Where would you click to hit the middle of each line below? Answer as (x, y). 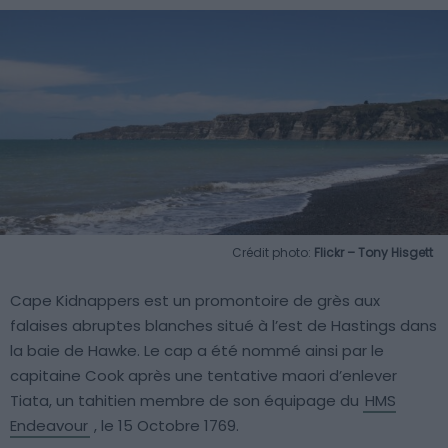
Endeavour (49, 425)
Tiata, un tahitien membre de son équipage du (186, 400)
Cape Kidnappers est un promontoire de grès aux (195, 300)
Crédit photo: (273, 252)
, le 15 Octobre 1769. (164, 425)
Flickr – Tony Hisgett (373, 252)
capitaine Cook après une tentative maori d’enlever (203, 375)
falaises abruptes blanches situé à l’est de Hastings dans (223, 325)
